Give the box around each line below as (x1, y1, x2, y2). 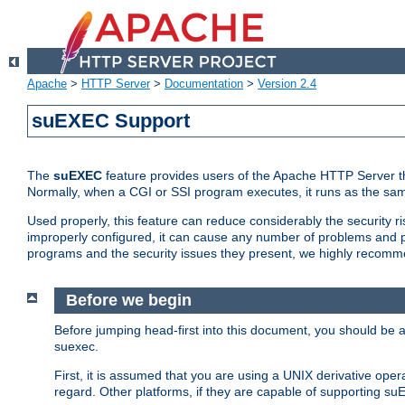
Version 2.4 (258, 77, 316, 91)
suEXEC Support (32, 109, 191, 133)
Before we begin (65, 291, 192, 310)
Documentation (165, 77, 243, 91)
